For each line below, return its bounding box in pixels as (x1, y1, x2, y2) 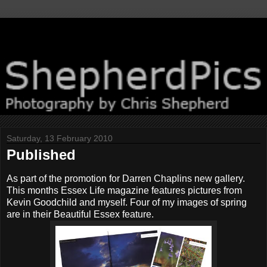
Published (7, 146, 76, 163)
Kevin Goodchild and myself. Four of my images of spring (7, 197, 247, 207)
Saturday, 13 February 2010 (7, 133, 113, 143)
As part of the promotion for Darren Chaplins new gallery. (7, 173, 245, 184)
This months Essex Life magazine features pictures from (7, 185, 242, 195)
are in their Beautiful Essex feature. (7, 209, 154, 219)
